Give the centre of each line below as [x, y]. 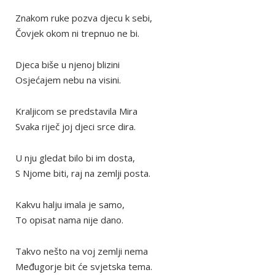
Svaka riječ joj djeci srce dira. [76, 127]
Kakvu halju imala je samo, [70, 205]
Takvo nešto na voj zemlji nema [82, 251]
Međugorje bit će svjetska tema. [84, 267]
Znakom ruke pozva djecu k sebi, [84, 18]
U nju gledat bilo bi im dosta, [75, 158]
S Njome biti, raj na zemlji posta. [83, 173]
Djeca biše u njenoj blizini [68, 65]
